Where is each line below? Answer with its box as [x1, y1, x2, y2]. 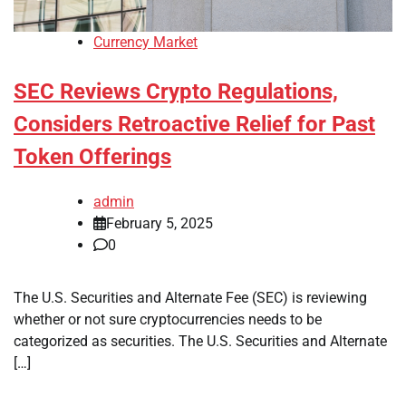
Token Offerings [14, 144, 171, 170]
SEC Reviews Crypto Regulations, [14, 79, 338, 105]
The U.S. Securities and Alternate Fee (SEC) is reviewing [14, 289, 367, 307]
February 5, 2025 [106, 215, 213, 233]
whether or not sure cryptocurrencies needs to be [14, 311, 322, 329]
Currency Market [93, 34, 198, 52]
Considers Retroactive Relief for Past [14, 111, 375, 138]
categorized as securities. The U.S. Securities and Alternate [14, 333, 387, 351]
